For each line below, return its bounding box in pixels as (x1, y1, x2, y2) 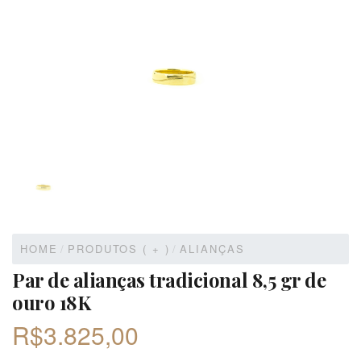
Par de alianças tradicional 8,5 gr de (12, 266, 326, 293)
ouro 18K (12, 288, 91, 315)
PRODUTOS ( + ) (67, 241, 171, 257)
